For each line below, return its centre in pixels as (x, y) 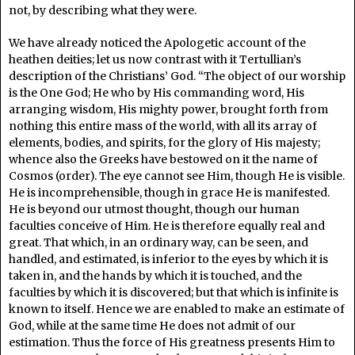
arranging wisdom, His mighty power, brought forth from (168, 109)
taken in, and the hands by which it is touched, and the (155, 275)
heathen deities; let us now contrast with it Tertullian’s (155, 59)
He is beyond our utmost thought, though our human (154, 209)
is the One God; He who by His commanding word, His (157, 92)
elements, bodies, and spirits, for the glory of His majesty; (164, 142)
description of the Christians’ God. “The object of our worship (177, 76)
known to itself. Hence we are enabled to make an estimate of (177, 309)
